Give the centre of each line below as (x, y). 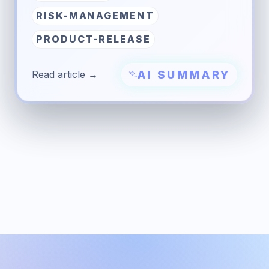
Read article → (65, 74)
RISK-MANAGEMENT (95, 15)
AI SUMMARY (184, 74)
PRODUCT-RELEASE (93, 39)
